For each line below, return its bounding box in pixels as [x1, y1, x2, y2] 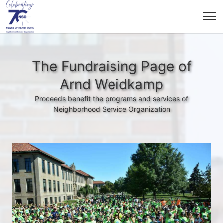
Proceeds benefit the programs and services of [35, 94, 188, 103]
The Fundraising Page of [31, 58, 192, 75]
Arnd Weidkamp [60, 76, 163, 93]
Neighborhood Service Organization [53, 105, 170, 113]
